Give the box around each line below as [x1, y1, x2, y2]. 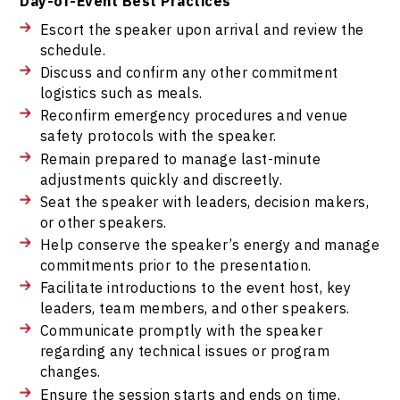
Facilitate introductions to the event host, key [39, 278, 352, 297]
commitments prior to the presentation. [39, 254, 312, 274]
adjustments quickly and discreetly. [39, 169, 283, 188]
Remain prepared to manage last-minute [39, 148, 321, 168]
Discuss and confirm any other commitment [39, 62, 338, 82]
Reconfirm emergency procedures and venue [39, 105, 348, 125]
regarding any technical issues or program [39, 341, 330, 361]
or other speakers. [39, 212, 167, 231]
